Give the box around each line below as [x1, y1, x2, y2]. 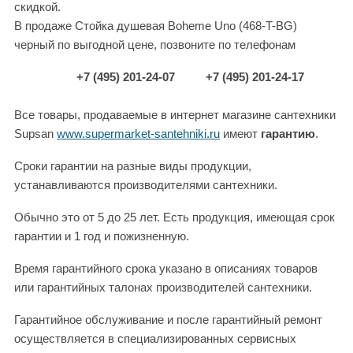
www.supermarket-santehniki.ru [57, 127, 220, 141]
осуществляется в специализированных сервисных [14, 332, 296, 346]
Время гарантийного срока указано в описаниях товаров [14, 262, 318, 276]
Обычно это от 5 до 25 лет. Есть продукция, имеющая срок [14, 210, 335, 225]
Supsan [14, 127, 57, 141]
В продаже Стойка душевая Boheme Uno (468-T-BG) [14, 19, 297, 33]
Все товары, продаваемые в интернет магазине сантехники [14, 108, 336, 122]
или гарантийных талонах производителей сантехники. [14, 281, 312, 295]
